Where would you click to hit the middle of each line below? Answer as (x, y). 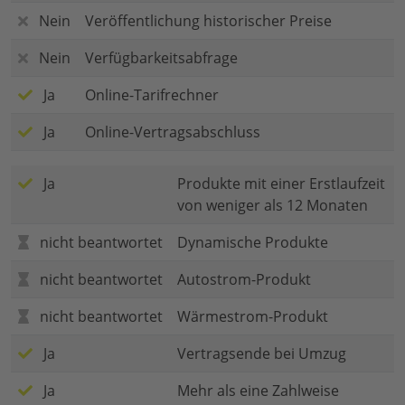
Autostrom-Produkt (244, 280)
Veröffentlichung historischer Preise (208, 21)
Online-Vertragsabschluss (173, 132)
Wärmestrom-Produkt (253, 317)
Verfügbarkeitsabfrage (161, 58)
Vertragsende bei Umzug (262, 354)
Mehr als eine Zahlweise (258, 391)
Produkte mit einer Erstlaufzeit (281, 184)
